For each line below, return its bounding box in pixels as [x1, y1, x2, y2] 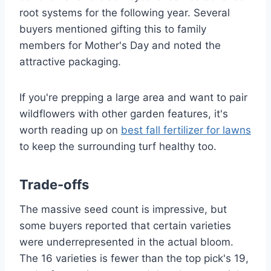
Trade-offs [19, 177, 89, 193]
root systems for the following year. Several [19, 7, 230, 19]
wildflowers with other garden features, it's [19, 108, 228, 120]
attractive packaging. [19, 56, 121, 68]
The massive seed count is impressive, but [19, 203, 227, 216]
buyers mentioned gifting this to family [19, 23, 206, 36]
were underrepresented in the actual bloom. [19, 236, 233, 249]
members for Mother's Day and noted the [19, 39, 221, 52]
